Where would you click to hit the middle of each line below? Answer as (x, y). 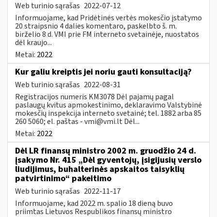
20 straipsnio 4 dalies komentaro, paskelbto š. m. (96, 26)
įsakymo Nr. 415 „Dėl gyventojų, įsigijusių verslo (108, 160)
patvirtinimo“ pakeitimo (63, 178)
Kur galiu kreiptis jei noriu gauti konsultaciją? (103, 72)
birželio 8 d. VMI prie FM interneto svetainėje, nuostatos (107, 34)
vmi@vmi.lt (103, 121)
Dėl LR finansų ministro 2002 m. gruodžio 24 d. (106, 151)
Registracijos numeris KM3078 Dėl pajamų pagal (94, 97)
